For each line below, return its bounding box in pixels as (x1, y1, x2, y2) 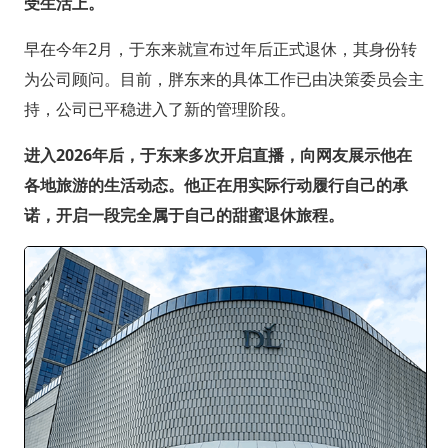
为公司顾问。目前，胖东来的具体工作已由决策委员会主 (23, 67, 424, 90)
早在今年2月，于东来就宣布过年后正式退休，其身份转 (23, 37, 417, 60)
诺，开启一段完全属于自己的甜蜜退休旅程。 (23, 203, 344, 226)
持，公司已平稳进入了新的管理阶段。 (23, 97, 296, 120)
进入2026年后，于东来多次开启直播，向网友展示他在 (23, 143, 412, 166)
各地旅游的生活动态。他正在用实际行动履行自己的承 (23, 173, 408, 196)
